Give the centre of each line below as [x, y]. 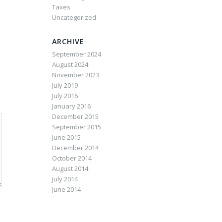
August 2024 [70, 64]
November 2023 [76, 75]
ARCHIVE [68, 41]
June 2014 [67, 189]
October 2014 [72, 158]
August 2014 [70, 168]
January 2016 [72, 106]
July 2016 [65, 96]
